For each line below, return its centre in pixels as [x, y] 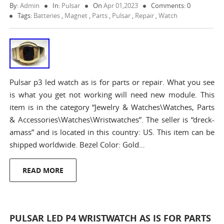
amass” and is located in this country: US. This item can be [112, 132]
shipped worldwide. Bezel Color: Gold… [77, 144]
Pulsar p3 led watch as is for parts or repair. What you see [112, 82]
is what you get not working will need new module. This [112, 94]
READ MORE [43, 170]
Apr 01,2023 [121, 5]
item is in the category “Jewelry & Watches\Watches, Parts [112, 107]
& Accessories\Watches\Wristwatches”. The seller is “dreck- [112, 119]
